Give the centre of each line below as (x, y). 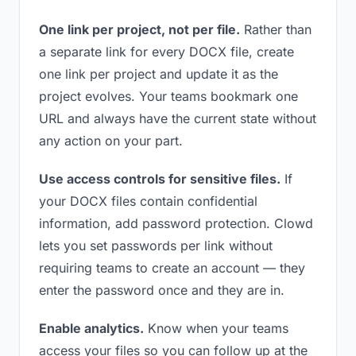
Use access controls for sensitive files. (160, 179)
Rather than (276, 29)
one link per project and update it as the (159, 74)
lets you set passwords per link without (156, 246)
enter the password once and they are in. (162, 290)
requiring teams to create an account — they (172, 268)
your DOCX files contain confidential (148, 201)
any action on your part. (111, 141)
